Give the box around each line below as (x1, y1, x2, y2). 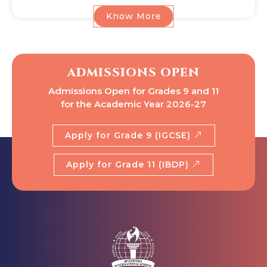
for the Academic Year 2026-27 (61, 98, 206, 110)
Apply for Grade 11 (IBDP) (66, 159, 192, 170)
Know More (105, 10, 162, 21)
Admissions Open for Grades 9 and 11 (48, 85, 219, 97)
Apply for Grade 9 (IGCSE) (64, 129, 194, 141)
